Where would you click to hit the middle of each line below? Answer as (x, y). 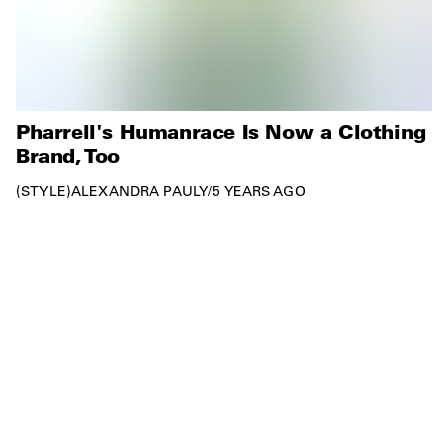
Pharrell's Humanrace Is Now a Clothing (221, 130)
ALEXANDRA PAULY (139, 190)
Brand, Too (68, 154)
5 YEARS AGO (259, 190)
